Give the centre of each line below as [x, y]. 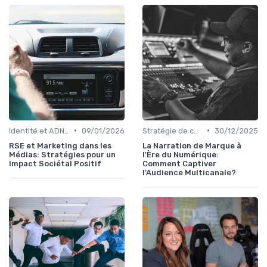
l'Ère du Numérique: [181, 154]
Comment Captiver [179, 163]
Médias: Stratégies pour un [62, 154]
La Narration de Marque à [192, 145]
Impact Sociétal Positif [55, 163]
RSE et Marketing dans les [60, 145]
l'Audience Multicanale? [189, 172]
